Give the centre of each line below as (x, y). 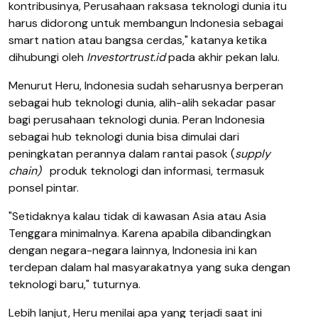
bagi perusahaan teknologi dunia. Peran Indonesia (137, 119)
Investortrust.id (127, 57)
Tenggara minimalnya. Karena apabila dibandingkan (140, 233)
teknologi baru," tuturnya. (75, 284)
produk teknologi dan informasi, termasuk (157, 170)
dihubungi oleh (48, 57)
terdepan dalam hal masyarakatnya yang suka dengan (149, 267)
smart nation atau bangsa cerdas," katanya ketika (138, 40)
